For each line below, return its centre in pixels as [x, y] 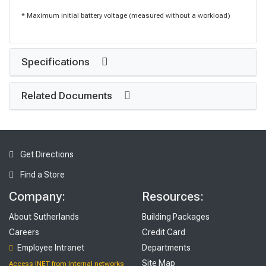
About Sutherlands [44, 216]
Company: [37, 196]
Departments [166, 247]
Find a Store [42, 174]
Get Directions [46, 154]
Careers [24, 232]
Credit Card [164, 232]
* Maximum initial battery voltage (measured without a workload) [126, 15]
